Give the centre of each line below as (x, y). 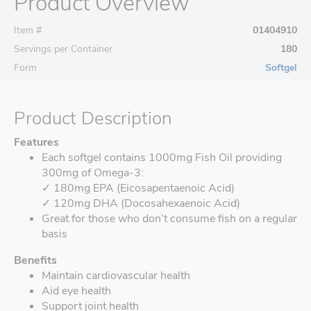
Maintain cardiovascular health (116, 276)
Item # (28, 31)
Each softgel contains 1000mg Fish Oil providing (162, 158)
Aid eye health (76, 291)
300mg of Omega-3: (93, 173)
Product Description (93, 119)
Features (36, 143)
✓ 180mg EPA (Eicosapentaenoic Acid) (138, 188)
